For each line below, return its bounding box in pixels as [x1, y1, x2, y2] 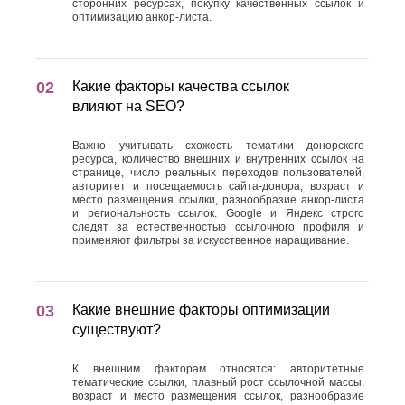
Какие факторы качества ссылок [72, 79, 289, 94]
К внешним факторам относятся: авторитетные [72, 363, 364, 375]
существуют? [72, 322, 161, 337]
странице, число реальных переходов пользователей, [72, 166, 364, 179]
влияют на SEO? [72, 99, 184, 114]
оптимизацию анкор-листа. [72, 11, 212, 24]
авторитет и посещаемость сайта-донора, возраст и [72, 180, 364, 193]
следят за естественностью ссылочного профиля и [72, 221, 364, 233]
